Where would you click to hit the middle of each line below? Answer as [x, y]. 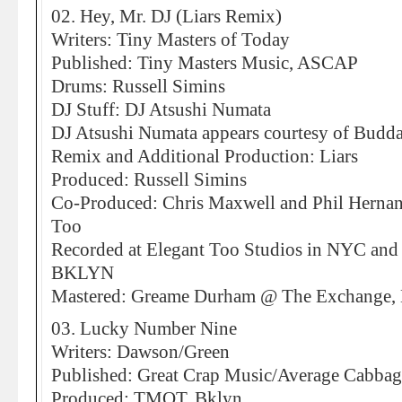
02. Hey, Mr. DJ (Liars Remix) [166, 16]
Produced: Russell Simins [149, 179]
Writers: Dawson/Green [140, 352]
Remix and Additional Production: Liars [205, 156]
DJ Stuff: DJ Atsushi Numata [161, 109]
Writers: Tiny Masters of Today [170, 39]
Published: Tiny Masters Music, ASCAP [205, 63]
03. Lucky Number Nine [144, 328]
